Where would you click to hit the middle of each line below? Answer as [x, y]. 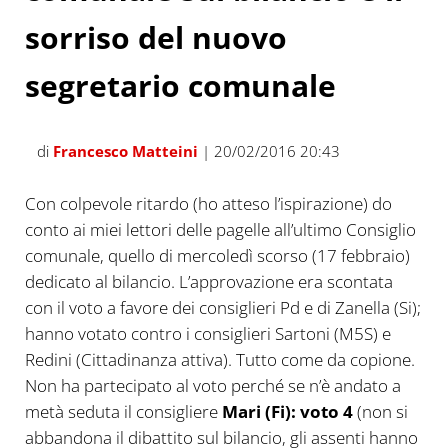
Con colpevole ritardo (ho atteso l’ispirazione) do [208, 204]
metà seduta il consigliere [123, 412]
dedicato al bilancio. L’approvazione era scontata [208, 282]
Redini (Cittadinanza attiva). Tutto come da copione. [219, 360]
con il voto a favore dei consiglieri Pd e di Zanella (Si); [222, 308]
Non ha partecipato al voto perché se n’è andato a [212, 386]
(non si [380, 412]
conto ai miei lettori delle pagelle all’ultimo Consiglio [220, 230]
